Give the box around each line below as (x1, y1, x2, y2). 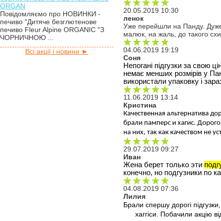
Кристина (123, 101, 156, 109)
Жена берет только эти (123, 161, 204, 169)
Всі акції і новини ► (25, 47, 88, 55)
